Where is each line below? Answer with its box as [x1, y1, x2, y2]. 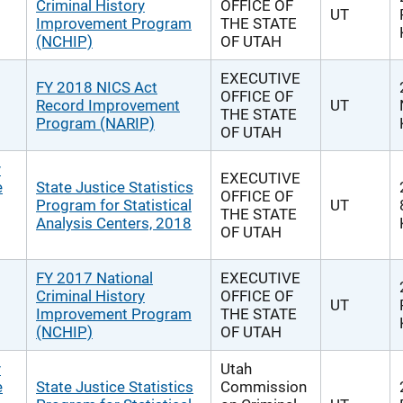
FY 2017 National [36, 269, 153, 287]
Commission [220, 378, 307, 396]
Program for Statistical [36, 196, 192, 214]
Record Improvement [36, 96, 180, 114]
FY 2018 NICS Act [36, 78, 157, 96]
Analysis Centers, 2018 [36, 214, 192, 232]
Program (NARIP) [36, 114, 155, 132]
